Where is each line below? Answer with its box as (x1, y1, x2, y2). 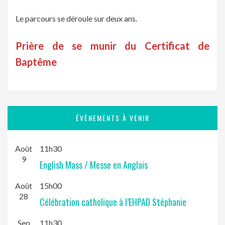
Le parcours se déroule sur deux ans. (16, 14, 137, 24)
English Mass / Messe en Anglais (40, 158, 148, 172)
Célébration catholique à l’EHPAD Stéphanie (40, 195, 186, 209)
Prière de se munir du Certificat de (16, 40, 209, 52)
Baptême (16, 56, 57, 68)
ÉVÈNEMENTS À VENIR (75, 113, 150, 124)
